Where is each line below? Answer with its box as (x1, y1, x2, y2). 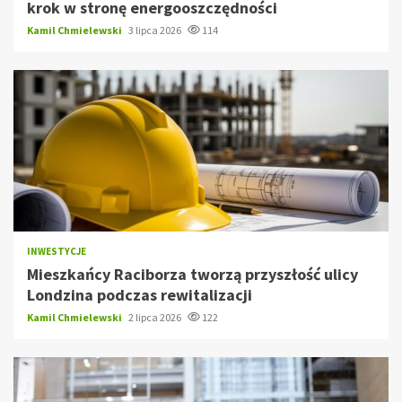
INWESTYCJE (27, 245, 86, 258)
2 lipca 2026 (128, 310, 183, 325)
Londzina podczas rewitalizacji (27, 284, 252, 306)
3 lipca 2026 (128, 23, 183, 38)
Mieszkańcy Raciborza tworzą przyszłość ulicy (27, 264, 358, 285)
